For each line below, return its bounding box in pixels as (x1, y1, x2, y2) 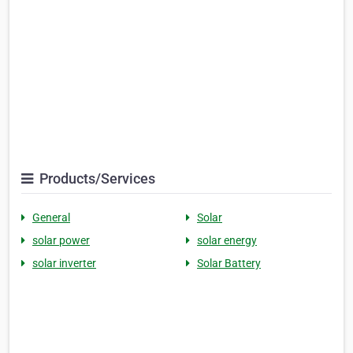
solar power (32, 234, 90, 247)
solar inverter (32, 257, 96, 270)
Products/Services (36, 170, 155, 188)
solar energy (197, 234, 257, 247)
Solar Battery (197, 257, 261, 270)
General (32, 211, 70, 225)
